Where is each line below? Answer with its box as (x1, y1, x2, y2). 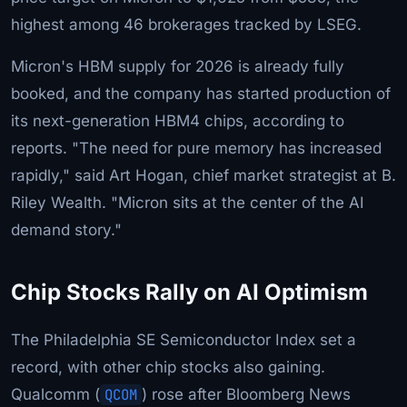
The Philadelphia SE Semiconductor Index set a (11, 330, 356, 349)
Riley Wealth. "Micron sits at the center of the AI (11, 193, 364, 212)
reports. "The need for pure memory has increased (11, 138, 382, 157)
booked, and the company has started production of (11, 84, 391, 103)
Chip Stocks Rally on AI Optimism (11, 278, 368, 305)
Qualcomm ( (11, 384, 100, 403)
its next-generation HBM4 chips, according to (11, 111, 344, 130)
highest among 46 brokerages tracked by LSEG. (11, 15, 362, 34)
